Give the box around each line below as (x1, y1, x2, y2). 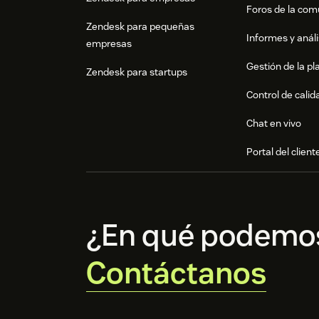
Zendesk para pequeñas (86, 20, 194, 33)
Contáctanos (86, 253, 266, 293)
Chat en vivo (246, 117, 302, 130)
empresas (86, 37, 132, 51)
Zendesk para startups (86, 66, 187, 79)
